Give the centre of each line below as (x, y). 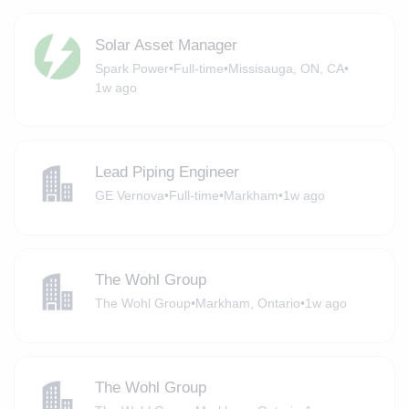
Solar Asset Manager (166, 45)
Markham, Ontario (247, 304)
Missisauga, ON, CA (286, 68)
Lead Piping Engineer (167, 172)
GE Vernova (129, 195)
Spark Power (131, 68)
